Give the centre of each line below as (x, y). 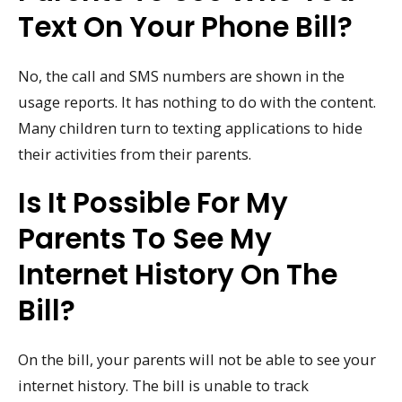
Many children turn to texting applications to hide (190, 127)
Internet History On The (178, 274)
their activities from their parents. (135, 153)
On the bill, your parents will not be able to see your (197, 359)
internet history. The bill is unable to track (163, 385)
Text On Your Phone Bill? (185, 26)
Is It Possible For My (153, 202)
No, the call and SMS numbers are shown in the (181, 75)
